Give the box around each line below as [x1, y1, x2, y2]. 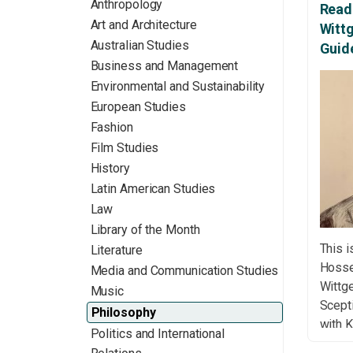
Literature [90, 243, 143, 258]
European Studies [90, 99, 186, 114]
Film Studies [90, 140, 159, 155]
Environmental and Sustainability [90, 79, 266, 94]
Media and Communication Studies [90, 263, 279, 278]
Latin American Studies [90, 181, 216, 196]
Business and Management [90, 58, 239, 73]
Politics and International [90, 326, 225, 341]
